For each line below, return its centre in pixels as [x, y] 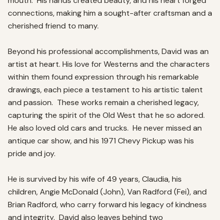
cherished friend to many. [55, 26]
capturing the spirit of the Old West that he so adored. [106, 115]
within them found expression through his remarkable [103, 77]
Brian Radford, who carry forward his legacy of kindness [107, 205]
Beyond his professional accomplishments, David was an [108, 51]
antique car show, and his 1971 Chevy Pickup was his [101, 141]
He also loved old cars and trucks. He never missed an [105, 128]
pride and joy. [34, 153]
